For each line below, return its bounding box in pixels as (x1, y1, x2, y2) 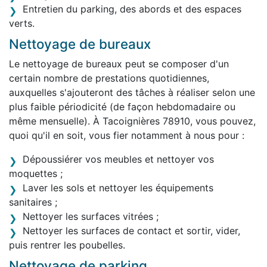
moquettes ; (9, 167, 63, 179)
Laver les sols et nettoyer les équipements (23, 181, 213, 194)
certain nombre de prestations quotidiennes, (9, 72, 209, 84)
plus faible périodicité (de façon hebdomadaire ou (9, 100, 235, 113)
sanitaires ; (9, 195, 57, 208)
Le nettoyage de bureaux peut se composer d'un (9, 57, 229, 70)
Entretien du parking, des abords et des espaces (23, 2, 241, 15)
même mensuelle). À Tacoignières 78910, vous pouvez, (9, 114, 256, 127)
